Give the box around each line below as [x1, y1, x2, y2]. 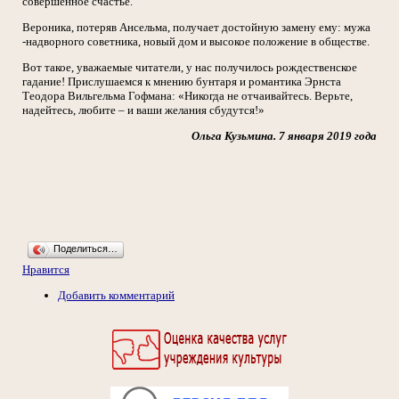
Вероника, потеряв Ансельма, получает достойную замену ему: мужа [22, 20, 370, 34]
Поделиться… [53, 243, 118, 254]
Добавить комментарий [58, 289, 175, 302]
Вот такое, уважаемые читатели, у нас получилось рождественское [22, 61, 357, 74]
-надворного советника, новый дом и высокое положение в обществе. [22, 35, 370, 48]
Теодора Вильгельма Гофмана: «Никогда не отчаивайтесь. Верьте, [22, 89, 353, 102]
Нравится [22, 263, 69, 276]
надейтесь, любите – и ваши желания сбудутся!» [22, 103, 265, 117]
